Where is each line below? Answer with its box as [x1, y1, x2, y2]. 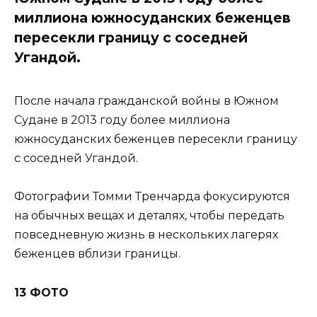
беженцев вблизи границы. [14, 247, 180, 261]
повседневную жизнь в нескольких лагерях [14, 228, 278, 242]
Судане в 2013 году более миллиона [14, 113, 230, 127]
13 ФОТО [14, 285, 69, 299]
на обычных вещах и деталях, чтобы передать [14, 209, 284, 223]
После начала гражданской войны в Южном [14, 94, 279, 108]
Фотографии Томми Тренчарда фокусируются [14, 190, 290, 204]
